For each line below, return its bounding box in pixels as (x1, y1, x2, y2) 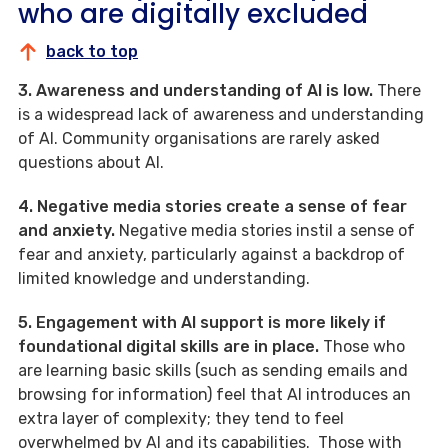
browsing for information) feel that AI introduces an (18, 385, 411, 405)
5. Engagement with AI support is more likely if (18, 313, 386, 333)
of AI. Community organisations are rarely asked (18, 129, 380, 149)
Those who (323, 337, 405, 357)
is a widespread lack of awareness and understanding (18, 105, 424, 125)
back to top (46, 42, 138, 62)
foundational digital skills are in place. (18, 337, 323, 357)
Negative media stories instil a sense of (119, 221, 415, 241)
